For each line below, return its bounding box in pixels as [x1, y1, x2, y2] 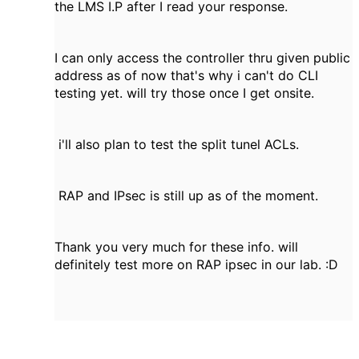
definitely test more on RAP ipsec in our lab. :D [54, 256, 338, 272]
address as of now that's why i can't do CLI [54, 67, 318, 83]
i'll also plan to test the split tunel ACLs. [54, 136, 303, 152]
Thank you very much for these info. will [54, 239, 298, 255]
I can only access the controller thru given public [54, 50, 350, 66]
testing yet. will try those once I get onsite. [54, 85, 314, 101]
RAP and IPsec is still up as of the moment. [54, 188, 318, 204]
